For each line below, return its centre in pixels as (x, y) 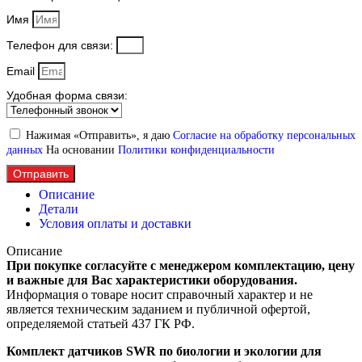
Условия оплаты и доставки (115, 223)
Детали (59, 208)
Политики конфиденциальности (196, 149)
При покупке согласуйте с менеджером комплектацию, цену (181, 265)
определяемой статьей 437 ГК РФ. (101, 323)
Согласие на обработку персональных (264, 135)
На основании (82, 149)
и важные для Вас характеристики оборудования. (152, 280)
